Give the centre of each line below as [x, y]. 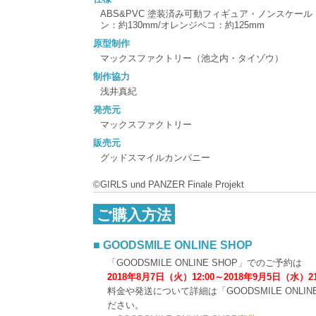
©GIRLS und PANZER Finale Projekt [169, 184]
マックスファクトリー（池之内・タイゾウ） [192, 58]
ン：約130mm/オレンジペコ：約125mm [182, 25]
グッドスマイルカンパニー [155, 157]
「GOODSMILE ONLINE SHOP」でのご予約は [205, 262]
